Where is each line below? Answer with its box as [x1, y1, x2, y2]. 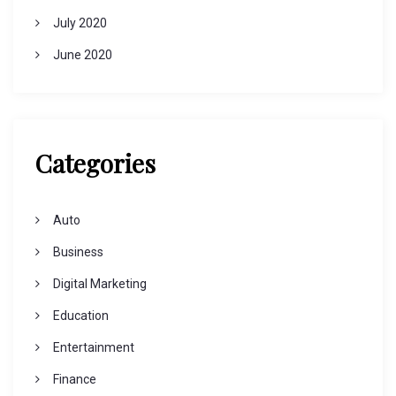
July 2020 [52, 16, 107, 31]
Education [52, 308, 109, 324]
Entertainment [52, 340, 134, 355]
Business [52, 245, 103, 260]
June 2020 [52, 48, 112, 63]
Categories [35, 147, 156, 180]
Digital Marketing [52, 277, 147, 292]
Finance [52, 372, 96, 387]
